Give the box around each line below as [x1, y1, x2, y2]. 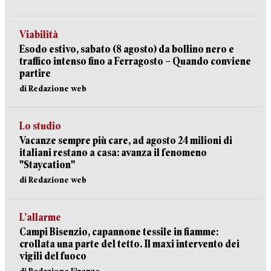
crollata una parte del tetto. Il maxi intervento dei [19, 238, 240, 250]
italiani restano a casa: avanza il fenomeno [19, 147, 207, 158]
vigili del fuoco [19, 250, 87, 262]
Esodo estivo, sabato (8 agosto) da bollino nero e [19, 44, 234, 55]
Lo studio [19, 120, 61, 132]
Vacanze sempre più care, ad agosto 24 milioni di [19, 135, 232, 146]
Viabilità [19, 29, 58, 41]
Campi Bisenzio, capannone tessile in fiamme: [19, 226, 218, 238]
